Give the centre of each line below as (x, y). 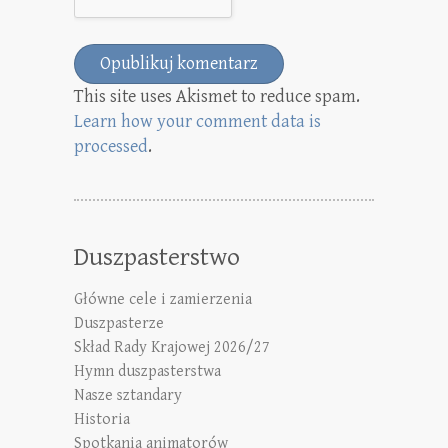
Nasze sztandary (128, 395)
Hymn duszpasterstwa (147, 371)
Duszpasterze (119, 323)
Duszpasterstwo (157, 256)
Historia (102, 419)
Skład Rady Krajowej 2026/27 (172, 347)
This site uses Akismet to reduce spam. (217, 96)
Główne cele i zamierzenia (163, 299)
